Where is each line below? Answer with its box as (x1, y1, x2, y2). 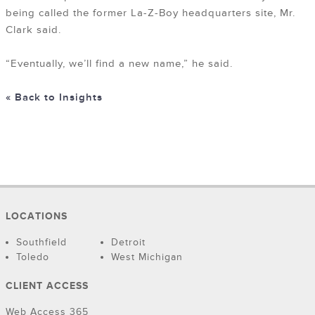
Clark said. (6, 23, 61, 37)
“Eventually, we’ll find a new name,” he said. (6, 57, 233, 71)
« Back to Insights (6, 91, 103, 105)
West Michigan (111, 251, 183, 264)
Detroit (111, 236, 146, 249)
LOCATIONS (6, 210, 67, 223)
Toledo (16, 251, 49, 264)
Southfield (16, 236, 67, 249)
